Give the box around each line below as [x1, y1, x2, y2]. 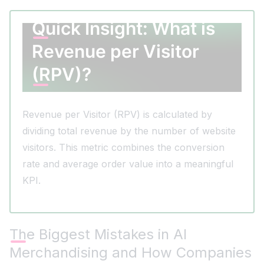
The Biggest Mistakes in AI [9, 225, 187, 243]
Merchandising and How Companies [9, 243, 252, 261]
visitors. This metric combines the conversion [22, 141, 225, 153]
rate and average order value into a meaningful [22, 157, 233, 170]
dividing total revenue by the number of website [22, 124, 236, 137]
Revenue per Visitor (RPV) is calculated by [22, 108, 212, 120]
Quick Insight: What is [32, 17, 215, 39]
